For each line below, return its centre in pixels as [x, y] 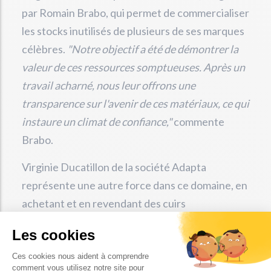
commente [198, 122]
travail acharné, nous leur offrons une [109, 85]
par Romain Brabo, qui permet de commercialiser [135, 13]
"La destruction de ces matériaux [169, 221]
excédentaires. [57, 221]
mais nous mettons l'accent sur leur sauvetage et [134, 258]
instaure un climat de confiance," [97, 122]
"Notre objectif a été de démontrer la [153, 49]
